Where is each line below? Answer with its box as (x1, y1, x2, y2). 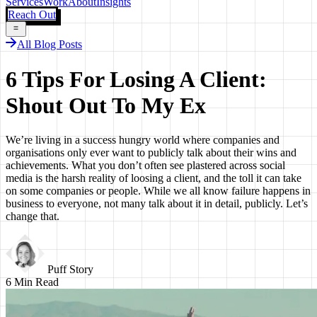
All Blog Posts (17, 38, 82, 51)
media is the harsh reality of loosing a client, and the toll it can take (6, 172, 301, 185)
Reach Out (8, 8, 56, 21)
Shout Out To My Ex (6, 92, 206, 118)
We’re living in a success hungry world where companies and (6, 134, 279, 146)
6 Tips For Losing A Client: (6, 66, 267, 92)
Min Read (11, 276, 59, 289)
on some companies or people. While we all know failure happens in (6, 185, 311, 197)
